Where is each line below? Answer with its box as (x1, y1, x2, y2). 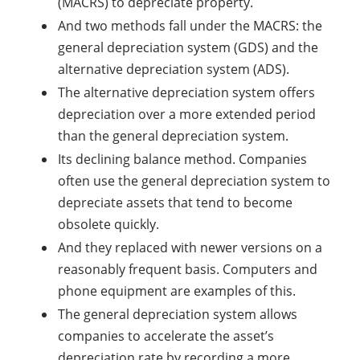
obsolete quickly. (58, 215, 159, 234)
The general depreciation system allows (58, 305, 297, 324)
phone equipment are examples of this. (58, 282, 296, 301)
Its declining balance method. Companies (58, 150, 307, 169)
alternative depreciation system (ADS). (58, 60, 289, 79)
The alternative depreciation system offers (58, 84, 315, 102)
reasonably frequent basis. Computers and (58, 260, 317, 279)
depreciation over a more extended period (58, 105, 316, 124)
